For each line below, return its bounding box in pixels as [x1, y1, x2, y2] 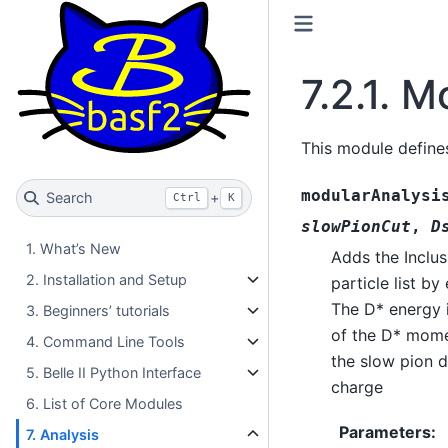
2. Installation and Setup [26, 270, 188, 288]
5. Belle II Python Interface [26, 363, 202, 381]
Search [45, 189, 93, 207]
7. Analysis [26, 425, 100, 443]
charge [330, 377, 383, 398]
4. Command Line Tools [26, 332, 186, 350]
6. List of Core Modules [26, 394, 184, 412]
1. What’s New [26, 239, 122, 257]
